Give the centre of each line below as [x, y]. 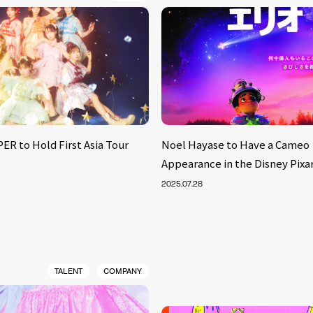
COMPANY [122, 271]
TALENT [68, 271]
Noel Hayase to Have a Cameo [235, 144]
